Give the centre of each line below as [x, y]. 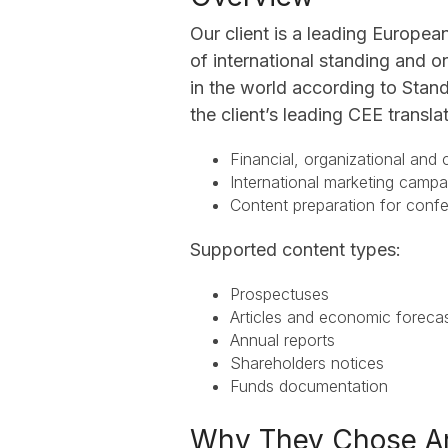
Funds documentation [321, 386]
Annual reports [282, 340]
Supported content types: [295, 249]
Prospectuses [279, 294]
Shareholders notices [314, 363]
